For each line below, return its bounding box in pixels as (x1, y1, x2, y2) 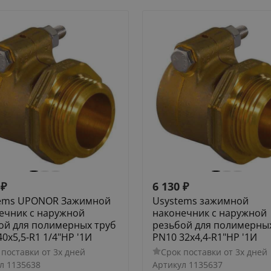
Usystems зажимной (152, 194, 249, 207)
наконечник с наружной (152, 206, 267, 220)
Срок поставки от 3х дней (160, 246, 267, 258)
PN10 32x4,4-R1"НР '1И (152, 230, 257, 244)
